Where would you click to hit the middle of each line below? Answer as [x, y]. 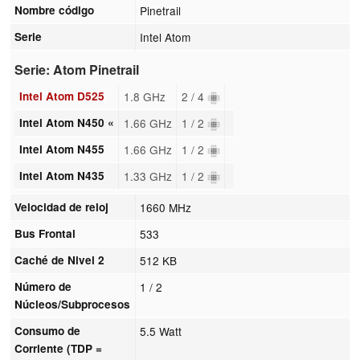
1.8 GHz [144, 96]
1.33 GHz [147, 176]
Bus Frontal [45, 233]
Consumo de [48, 330]
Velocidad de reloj [62, 207]
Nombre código [55, 10]
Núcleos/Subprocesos [73, 304]
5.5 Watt [161, 331]
